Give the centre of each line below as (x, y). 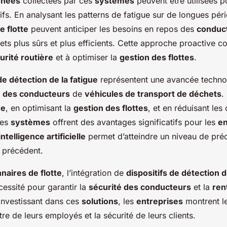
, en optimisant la (40, 108)
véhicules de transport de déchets (153, 94)
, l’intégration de (94, 173)
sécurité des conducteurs (140, 187)
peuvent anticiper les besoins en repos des (112, 29)
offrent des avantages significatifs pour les (134, 122)
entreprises (160, 201)
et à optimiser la (86, 58)
